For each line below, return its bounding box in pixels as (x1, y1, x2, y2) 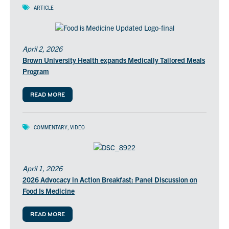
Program (22, 66, 49, 76)
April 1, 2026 (22, 163, 62, 173)
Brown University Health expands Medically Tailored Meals (22, 55, 205, 65)
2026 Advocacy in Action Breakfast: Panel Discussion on (22, 174, 197, 184)
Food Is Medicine (22, 186, 75, 195)
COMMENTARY (33, 124, 67, 131)
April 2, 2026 (22, 44, 62, 54)
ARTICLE (33, 4, 54, 11)
